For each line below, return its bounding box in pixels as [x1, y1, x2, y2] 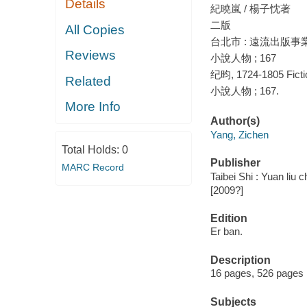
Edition [210, 212, 247, 224]
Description [210, 254, 271, 266]
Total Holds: [61, 143, 122, 156]
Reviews [65, 48, 116, 63]
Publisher [210, 157, 260, 169]
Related [65, 73, 112, 88]
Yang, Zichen [210, 128, 269, 140]
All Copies [65, 22, 125, 37]
